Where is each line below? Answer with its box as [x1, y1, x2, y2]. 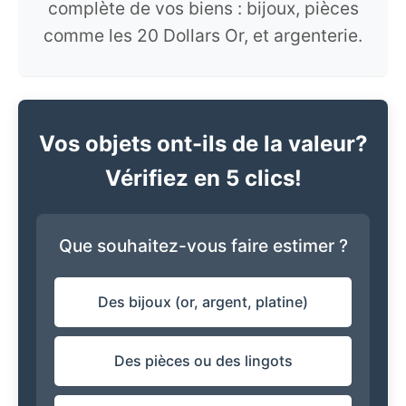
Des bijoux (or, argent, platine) [98, 293, 308, 311]
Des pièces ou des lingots [113, 352, 293, 370]
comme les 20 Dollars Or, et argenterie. [43, 24, 362, 46]
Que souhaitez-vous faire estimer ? [58, 235, 348, 256]
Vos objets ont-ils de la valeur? [38, 130, 368, 157]
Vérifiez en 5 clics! [104, 165, 302, 191]
